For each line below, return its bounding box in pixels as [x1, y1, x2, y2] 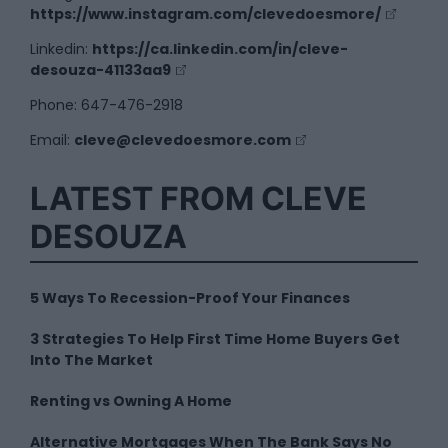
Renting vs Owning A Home [30, 390, 232, 411]
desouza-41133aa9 [30, 59, 171, 80]
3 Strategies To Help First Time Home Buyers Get [30, 328, 400, 349]
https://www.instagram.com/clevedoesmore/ [30, 3, 381, 24]
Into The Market [30, 349, 153, 370]
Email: [30, 129, 74, 150]
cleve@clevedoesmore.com [74, 129, 291, 150]
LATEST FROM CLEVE [30, 178, 367, 218]
